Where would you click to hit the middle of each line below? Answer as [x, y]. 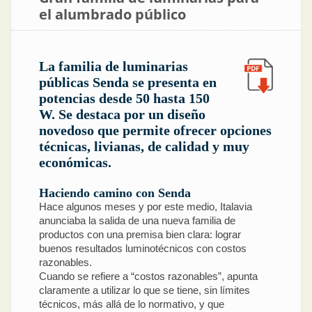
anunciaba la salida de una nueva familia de [137, 220]
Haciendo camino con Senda [115, 193]
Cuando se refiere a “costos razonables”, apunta [148, 276]
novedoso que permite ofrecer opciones [155, 131]
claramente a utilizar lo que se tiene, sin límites [145, 290]
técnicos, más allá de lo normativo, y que [132, 304]
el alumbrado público [112, 14]
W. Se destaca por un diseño [122, 115]
